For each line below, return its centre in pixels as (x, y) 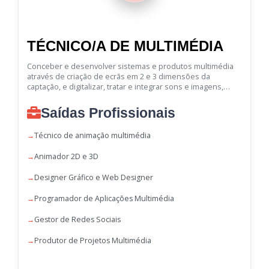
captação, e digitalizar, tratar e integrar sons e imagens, (125, 86)
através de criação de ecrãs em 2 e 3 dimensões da (119, 76)
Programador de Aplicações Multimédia (104, 198)
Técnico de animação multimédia (92, 135)
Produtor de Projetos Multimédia (93, 240)
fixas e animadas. (58, 96)
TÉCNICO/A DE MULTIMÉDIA (125, 46)
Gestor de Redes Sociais (77, 219)
